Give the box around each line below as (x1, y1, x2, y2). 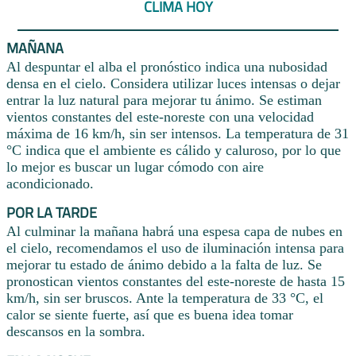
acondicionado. (6, 175, 94, 192)
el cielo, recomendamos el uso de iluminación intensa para (6, 240, 344, 257)
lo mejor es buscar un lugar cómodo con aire (6, 158, 264, 175)
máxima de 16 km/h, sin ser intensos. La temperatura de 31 (6, 125, 349, 141)
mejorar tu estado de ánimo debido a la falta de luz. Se (6, 257, 322, 273)
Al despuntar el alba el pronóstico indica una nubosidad (6, 58, 327, 75)
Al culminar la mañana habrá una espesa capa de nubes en (6, 223, 342, 240)
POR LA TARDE (6, 202, 97, 224)
